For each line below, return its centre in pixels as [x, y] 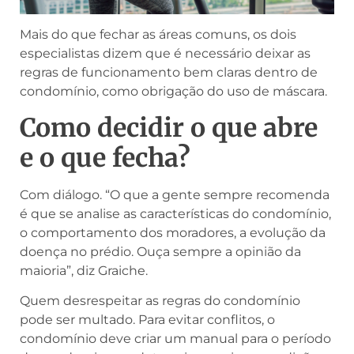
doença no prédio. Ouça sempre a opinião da [160, 251]
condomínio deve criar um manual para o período [175, 339]
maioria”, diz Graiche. [84, 270]
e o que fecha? [105, 158]
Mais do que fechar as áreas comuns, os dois [158, 35]
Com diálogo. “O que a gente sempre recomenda [175, 194]
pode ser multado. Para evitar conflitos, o [147, 320]
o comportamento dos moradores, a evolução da [173, 232]
